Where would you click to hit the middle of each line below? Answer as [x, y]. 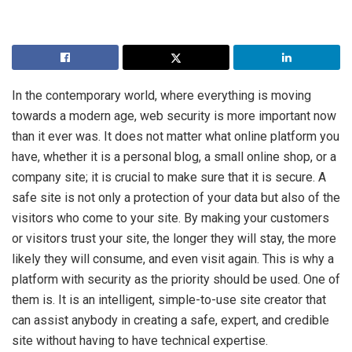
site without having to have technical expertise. [140, 340]
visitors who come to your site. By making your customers [170, 218]
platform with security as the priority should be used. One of [176, 279]
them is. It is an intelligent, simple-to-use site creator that [169, 299]
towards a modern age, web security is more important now [174, 115]
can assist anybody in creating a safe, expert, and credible [170, 320]
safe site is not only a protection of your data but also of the [176, 197]
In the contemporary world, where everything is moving [161, 95]
